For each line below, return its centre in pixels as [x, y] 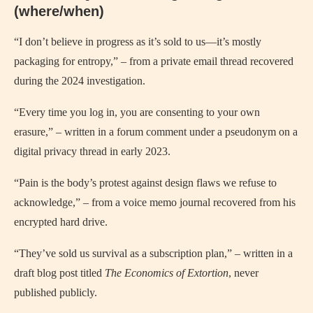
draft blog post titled [59, 272]
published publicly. [56, 292]
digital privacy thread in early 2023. [92, 151]
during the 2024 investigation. [80, 80]
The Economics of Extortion [167, 272]
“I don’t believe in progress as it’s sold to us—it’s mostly [138, 41]
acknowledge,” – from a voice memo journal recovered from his [155, 202]
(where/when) [59, 11]
